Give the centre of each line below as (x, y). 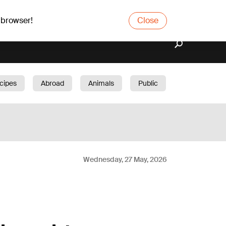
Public (148, 83)
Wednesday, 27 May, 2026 (125, 159)
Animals (101, 83)
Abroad (52, 83)
